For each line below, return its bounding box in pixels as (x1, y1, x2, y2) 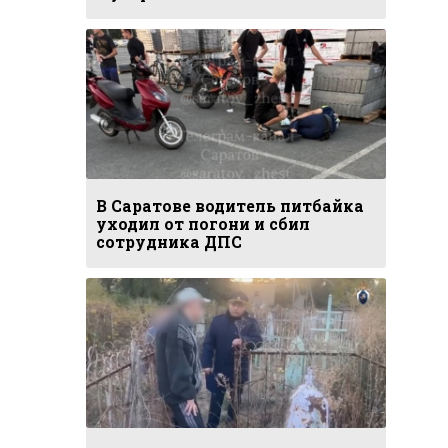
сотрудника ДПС (96, 231, 242, 252)
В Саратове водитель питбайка (96, 195, 364, 216)
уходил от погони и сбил (96, 213, 310, 234)
